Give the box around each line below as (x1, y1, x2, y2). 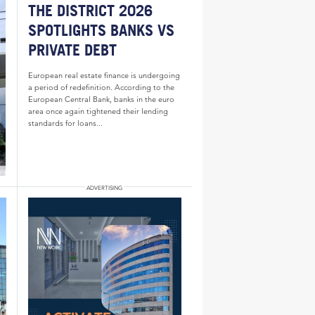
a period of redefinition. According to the (27, 82, 174, 92)
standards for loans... (27, 117, 103, 128)
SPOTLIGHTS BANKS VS (27, 21, 174, 40)
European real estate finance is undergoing (27, 70, 180, 80)
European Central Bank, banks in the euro (27, 94, 174, 104)
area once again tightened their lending (27, 105, 168, 116)
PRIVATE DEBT (27, 41, 117, 60)
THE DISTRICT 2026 (27, 1, 153, 20)
